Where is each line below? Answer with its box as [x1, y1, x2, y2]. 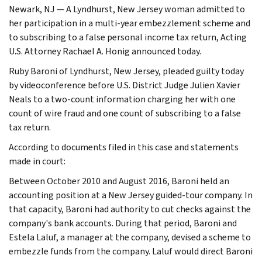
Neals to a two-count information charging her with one [9, 92, 236, 105]
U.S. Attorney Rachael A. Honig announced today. [9, 44, 201, 57]
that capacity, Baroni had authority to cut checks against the [9, 202, 251, 215]
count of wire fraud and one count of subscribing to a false [9, 106, 241, 119]
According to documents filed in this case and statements [9, 140, 239, 153]
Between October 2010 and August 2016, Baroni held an [9, 174, 229, 187]
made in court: [9, 154, 65, 167]
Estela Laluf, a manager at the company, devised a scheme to [9, 230, 251, 243]
